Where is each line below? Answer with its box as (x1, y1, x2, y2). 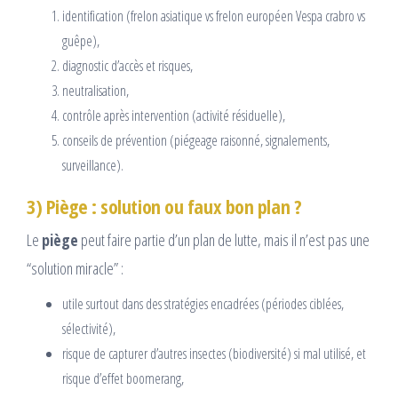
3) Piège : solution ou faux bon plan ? (27, 193, 302, 220)
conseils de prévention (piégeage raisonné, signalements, (62, 131, 330, 151)
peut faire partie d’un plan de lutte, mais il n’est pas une (78, 229, 370, 251)
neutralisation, (62, 81, 129, 101)
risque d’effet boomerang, (62, 369, 184, 389)
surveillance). (62, 155, 123, 176)
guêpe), (62, 31, 99, 52)
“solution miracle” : (27, 258, 123, 280)
